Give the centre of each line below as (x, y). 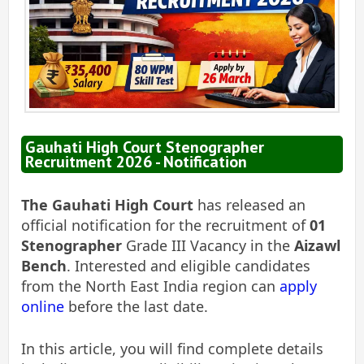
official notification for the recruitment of (165, 225)
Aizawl (317, 246)
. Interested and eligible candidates (188, 266)
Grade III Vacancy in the (210, 246)
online (43, 307)
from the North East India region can (150, 286)
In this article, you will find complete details (172, 349)
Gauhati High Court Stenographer (145, 147)
